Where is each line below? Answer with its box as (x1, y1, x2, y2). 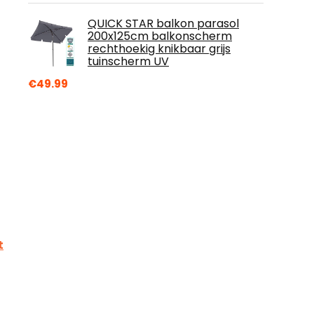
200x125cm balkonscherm (88, 28, 232, 44)
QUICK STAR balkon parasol (88, 15, 239, 32)
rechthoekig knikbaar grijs (88, 41, 231, 57)
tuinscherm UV (88, 53, 169, 69)
